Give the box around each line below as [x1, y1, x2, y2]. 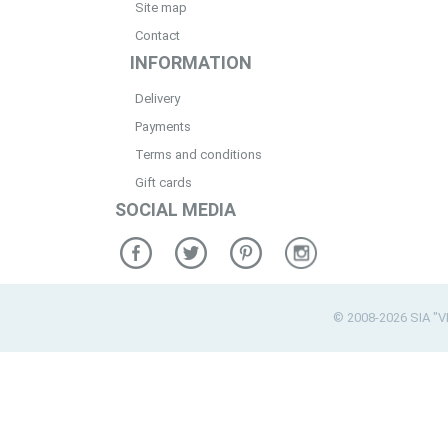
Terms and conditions [135, 147, 262, 162]
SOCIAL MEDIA [115, 199, 236, 220]
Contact [135, 28, 180, 43]
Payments [135, 119, 191, 134]
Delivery [135, 91, 180, 106]
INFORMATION [130, 52, 252, 73]
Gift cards [135, 175, 192, 190]
